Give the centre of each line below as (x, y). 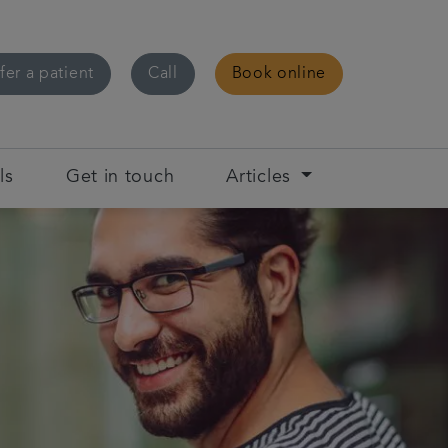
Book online (278, 74)
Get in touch (120, 178)
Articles (258, 178)
